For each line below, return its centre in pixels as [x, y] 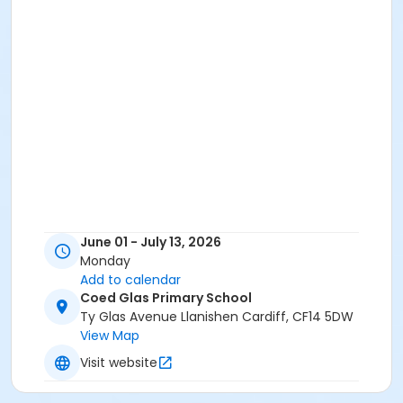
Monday [105, 261]
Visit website [119, 362]
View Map [110, 336]
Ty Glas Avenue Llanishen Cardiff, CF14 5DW [217, 317]
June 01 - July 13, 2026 [151, 242]
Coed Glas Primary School [166, 298]
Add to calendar [130, 280]
